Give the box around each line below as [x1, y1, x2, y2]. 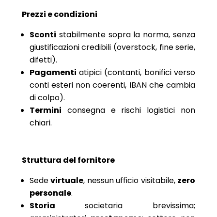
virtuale [50, 174, 84, 186]
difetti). [29, 54, 57, 65]
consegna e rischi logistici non [61, 104, 196, 116]
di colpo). [29, 92, 65, 103]
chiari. [29, 117, 52, 128]
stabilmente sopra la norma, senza [56, 29, 196, 40]
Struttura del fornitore [21, 154, 115, 166]
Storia [29, 200, 55, 211]
